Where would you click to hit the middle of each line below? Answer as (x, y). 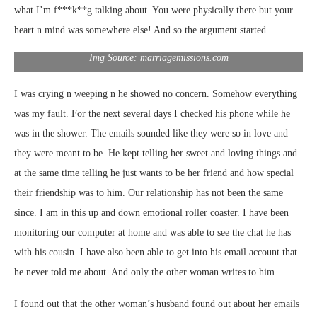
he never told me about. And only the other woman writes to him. (146, 272)
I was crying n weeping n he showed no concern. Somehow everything (156, 93)
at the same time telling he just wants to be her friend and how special (154, 173)
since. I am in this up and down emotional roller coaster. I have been (151, 212)
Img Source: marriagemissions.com (158, 57)
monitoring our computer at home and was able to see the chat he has (152, 232)
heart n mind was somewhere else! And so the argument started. (142, 30)
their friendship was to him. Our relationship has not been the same (149, 192)
